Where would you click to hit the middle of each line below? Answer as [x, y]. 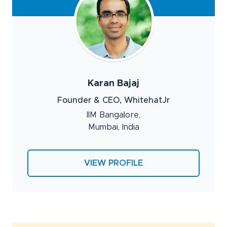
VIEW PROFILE [113, 163]
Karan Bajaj [113, 83]
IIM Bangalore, [113, 115]
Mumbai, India [113, 127]
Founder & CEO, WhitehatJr [113, 100]
